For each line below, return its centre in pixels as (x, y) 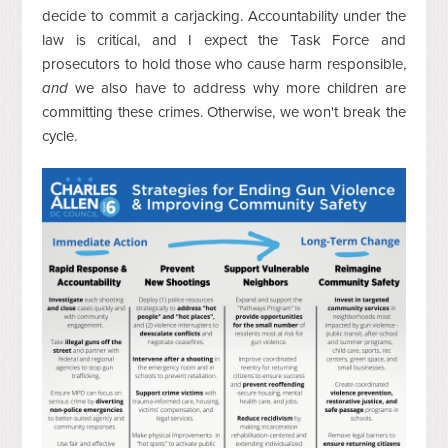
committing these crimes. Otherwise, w (166, 111)
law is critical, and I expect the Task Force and (224, 39)
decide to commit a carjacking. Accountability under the (224, 15)
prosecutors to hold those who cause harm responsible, (224, 63)
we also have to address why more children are (237, 87)
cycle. (60, 135)
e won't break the (348, 111)
